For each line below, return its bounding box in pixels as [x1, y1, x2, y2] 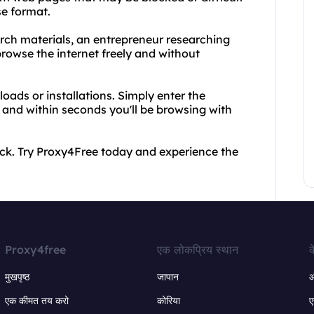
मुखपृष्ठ [5, 271, 30, 283]
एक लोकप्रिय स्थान [156, 243, 238, 257]
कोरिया [156, 294, 180, 307]
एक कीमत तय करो [5, 294, 69, 307]
